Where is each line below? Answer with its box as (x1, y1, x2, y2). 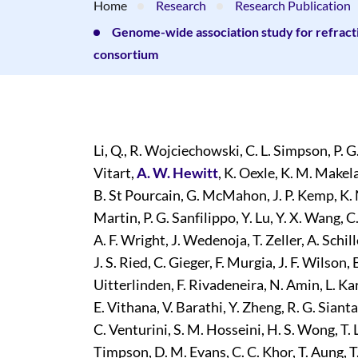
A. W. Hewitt (137, 164, 218, 181)
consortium (93, 46, 158, 62)
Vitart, (93, 164, 137, 181)
